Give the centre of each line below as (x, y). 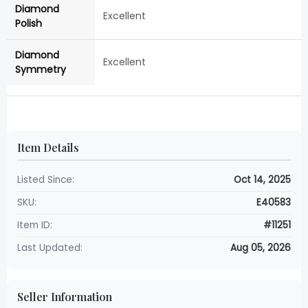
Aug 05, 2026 (261, 248)
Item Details (48, 148)
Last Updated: (50, 248)
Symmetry (41, 70)
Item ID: (35, 225)
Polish (29, 24)
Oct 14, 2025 (262, 180)
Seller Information (65, 297)
